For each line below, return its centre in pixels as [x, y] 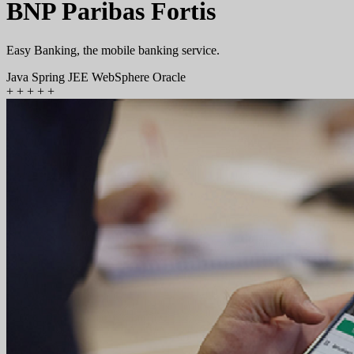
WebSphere [122, 77]
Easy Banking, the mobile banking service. [113, 50]
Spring [50, 77]
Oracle [169, 77]
